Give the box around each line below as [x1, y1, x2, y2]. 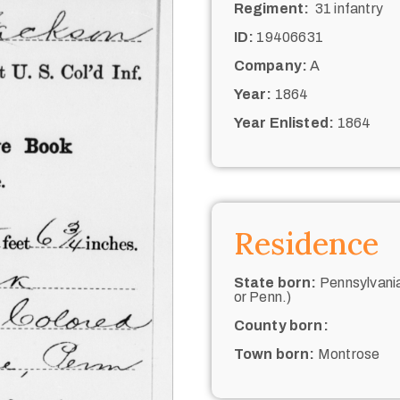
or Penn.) [233, 288, 292, 304]
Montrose [314, 346, 380, 362]
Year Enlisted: [233, 114, 335, 130]
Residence [233, 223, 379, 262]
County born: [233, 317, 329, 333]
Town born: [233, 346, 315, 362]
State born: [233, 274, 317, 290]
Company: [233, 57, 308, 73]
